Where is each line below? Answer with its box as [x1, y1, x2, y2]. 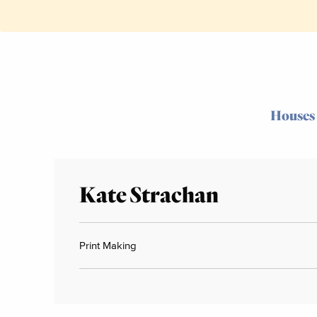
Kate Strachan [79, 180, 219, 207]
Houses [270, 106, 315, 123]
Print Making [79, 238, 137, 251]
